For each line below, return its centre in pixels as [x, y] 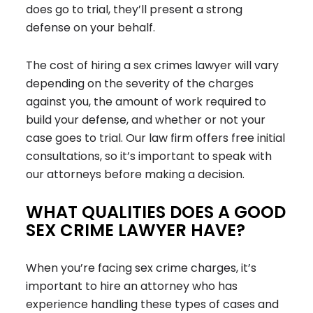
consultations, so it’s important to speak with [149, 156]
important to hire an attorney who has [132, 286]
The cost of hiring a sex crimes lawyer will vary [153, 66]
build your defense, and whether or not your [146, 120]
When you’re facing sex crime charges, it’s [141, 268]
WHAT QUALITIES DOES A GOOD [156, 212]
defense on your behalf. [91, 28]
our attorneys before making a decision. [136, 175]
